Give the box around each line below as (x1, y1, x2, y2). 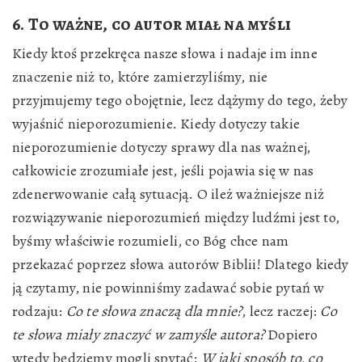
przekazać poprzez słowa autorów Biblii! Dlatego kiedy (12, 255, 349, 274)
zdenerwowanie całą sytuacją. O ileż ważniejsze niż (12, 184, 325, 204)
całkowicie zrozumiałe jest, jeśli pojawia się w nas (12, 161, 314, 180)
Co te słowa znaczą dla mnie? (65, 301, 242, 321)
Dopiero (264, 325, 318, 344)
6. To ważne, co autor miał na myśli (12, 13, 292, 36)
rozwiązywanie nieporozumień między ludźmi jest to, (12, 208, 339, 227)
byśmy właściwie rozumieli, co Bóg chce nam (12, 231, 289, 250)
